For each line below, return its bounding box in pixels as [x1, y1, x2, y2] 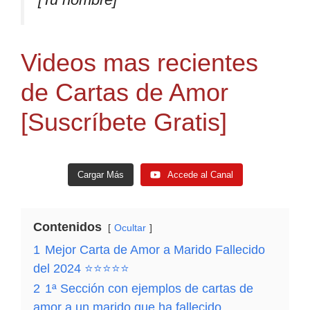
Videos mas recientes [21, 48, 258, 77]
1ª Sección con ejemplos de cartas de [45, 281, 253, 295]
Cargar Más [77, 169, 124, 180]
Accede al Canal [167, 169, 233, 180]
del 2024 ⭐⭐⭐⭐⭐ [33, 261, 129, 275]
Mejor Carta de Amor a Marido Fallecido [45, 242, 265, 257]
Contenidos [33, 219, 102, 234]
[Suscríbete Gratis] [21, 107, 227, 136]
